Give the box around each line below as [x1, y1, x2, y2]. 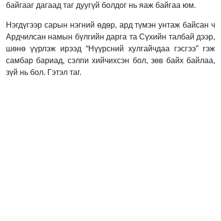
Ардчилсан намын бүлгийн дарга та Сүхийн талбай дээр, [6, 32, 215, 41]
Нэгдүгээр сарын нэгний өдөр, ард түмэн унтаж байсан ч [6, 20, 215, 29]
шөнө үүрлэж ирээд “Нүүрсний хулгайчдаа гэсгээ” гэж [6, 44, 215, 53]
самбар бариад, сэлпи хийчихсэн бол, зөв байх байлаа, [6, 56, 215, 65]
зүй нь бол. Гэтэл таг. [6, 68, 81, 76]
